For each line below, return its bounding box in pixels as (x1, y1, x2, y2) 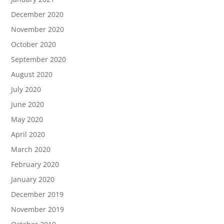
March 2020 (11, 144, 51, 154)
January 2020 (11, 174, 55, 184)
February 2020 (11, 159, 59, 169)
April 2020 (11, 129, 45, 139)
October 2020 (11, 39, 56, 49)
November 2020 (11, 24, 64, 34)
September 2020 (11, 54, 66, 64)
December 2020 (11, 9, 64, 19)
